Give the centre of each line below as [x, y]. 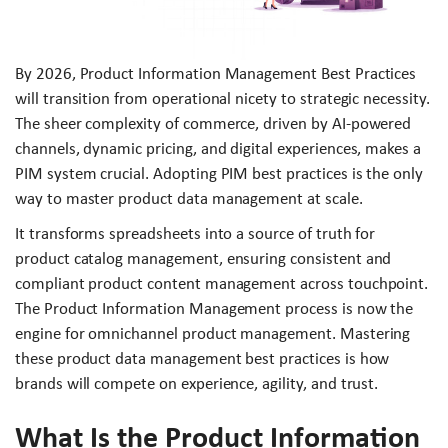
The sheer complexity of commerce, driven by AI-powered [213, 123]
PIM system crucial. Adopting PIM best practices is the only [219, 173]
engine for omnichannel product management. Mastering [213, 333]
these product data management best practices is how [202, 358]
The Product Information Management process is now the [214, 308]
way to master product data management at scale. [189, 198]
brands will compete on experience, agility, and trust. [197, 383]
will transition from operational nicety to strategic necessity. [222, 98]
